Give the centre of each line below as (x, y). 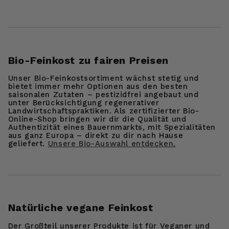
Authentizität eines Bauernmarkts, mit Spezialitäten (112, 128)
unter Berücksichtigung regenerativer (84, 103)
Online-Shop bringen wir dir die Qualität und (97, 119)
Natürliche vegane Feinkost (81, 208)
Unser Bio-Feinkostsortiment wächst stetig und (104, 78)
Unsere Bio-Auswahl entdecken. (112, 144)
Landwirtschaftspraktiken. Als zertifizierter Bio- (104, 111)
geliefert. (28, 144)
